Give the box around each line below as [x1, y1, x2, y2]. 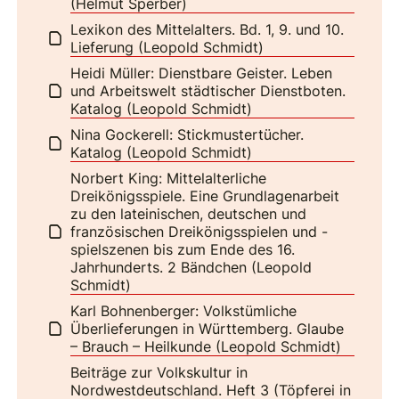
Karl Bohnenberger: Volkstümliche [70, 301, 297, 320]
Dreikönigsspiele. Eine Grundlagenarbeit [70, 186, 340, 205]
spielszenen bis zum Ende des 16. [70, 240, 296, 258]
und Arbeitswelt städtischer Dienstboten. [70, 81, 346, 100]
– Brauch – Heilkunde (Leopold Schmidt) [70, 337, 342, 355]
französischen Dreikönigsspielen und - [70, 222, 329, 240]
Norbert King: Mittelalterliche [70, 168, 267, 187]
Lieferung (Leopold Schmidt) [70, 37, 265, 56]
